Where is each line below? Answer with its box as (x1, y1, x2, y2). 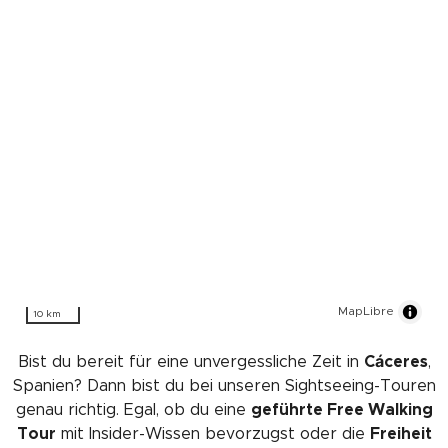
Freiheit (369, 425, 432, 442)
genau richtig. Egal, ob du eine (15, 401, 251, 418)
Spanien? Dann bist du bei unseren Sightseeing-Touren (12, 377, 436, 394)
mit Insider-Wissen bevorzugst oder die (55, 425, 370, 442)
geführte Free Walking (250, 401, 433, 418)
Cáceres (363, 353, 428, 370)
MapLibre (338, 304, 394, 317)
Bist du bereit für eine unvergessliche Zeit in (17, 353, 364, 370)
